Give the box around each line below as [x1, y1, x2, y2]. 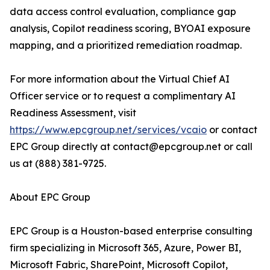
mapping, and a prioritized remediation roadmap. [10, 39, 242, 52]
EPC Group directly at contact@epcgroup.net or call [10, 140, 253, 153]
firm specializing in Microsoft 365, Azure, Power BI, [10, 242, 241, 254]
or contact [207, 124, 257, 136]
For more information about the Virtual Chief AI [10, 73, 230, 86]
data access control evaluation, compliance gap [10, 5, 236, 18]
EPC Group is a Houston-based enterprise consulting [10, 225, 253, 237]
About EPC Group [10, 191, 90, 204]
